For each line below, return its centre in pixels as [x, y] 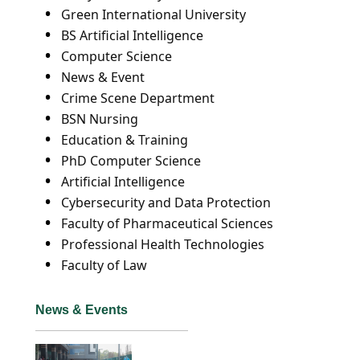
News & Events [82, 310]
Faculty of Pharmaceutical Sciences [167, 223]
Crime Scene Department [138, 98]
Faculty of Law [104, 265]
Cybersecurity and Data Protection [166, 202]
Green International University [153, 14]
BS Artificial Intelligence [132, 35]
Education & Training [125, 140]
